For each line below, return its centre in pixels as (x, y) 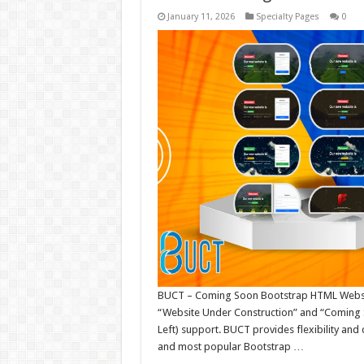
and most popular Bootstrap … (230, 347)
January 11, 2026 (201, 17)
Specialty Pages (287, 17)
